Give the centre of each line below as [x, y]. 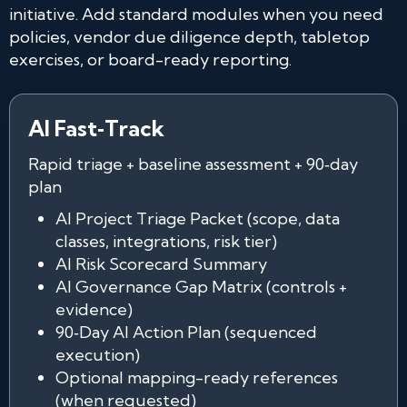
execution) [98, 355]
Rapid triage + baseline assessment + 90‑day [193, 164]
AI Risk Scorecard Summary [161, 264]
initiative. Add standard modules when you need [196, 14]
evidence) [94, 309]
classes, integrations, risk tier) [166, 241]
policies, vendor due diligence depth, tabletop [189, 37]
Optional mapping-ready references [197, 377]
